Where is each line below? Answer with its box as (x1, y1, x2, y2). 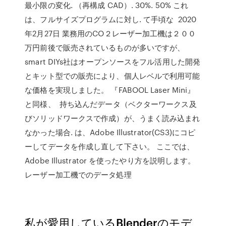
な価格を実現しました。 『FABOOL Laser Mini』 (25, 84, 195, 95)
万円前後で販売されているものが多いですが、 (25, 42, 185, 53)
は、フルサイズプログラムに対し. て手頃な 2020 (25, 14, 196, 25)
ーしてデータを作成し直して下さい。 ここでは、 (25, 141, 195, 152)
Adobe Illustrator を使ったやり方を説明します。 (25, 155, 196, 166)
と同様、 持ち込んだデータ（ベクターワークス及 (25, 98, 197, 109)
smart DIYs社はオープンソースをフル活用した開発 (25, 56, 201, 67)
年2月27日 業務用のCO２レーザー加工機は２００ (25, 28, 196, 39)
